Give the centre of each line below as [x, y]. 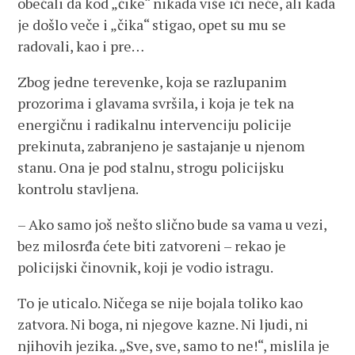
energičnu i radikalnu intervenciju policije [155, 124]
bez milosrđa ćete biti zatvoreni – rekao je [152, 246]
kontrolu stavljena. [78, 189]
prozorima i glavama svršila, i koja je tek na [156, 103]
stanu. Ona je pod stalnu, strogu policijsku [151, 167]
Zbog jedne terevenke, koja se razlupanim [153, 82]
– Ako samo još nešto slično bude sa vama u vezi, [172, 224]
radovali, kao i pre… [81, 46]
